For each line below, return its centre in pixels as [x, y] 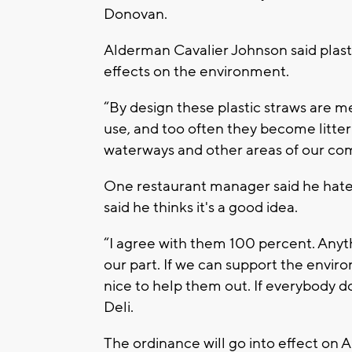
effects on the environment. [198, 72]
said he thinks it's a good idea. [202, 208]
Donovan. [137, 15]
